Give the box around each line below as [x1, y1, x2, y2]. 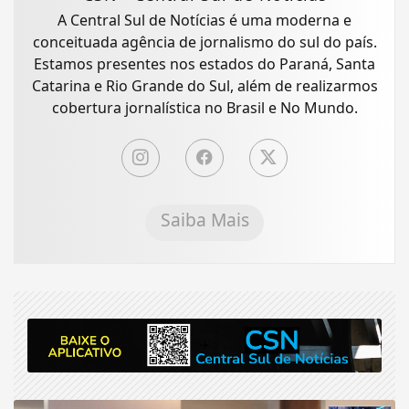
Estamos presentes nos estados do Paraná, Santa [34, 53, 375, 74]
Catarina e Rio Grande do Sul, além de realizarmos [31, 75, 378, 96]
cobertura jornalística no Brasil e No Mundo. [51, 97, 358, 118]
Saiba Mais [160, 206, 249, 232]
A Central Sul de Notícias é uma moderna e [58, 9, 351, 30]
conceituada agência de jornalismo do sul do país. [32, 31, 299, 52]
